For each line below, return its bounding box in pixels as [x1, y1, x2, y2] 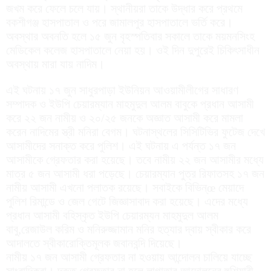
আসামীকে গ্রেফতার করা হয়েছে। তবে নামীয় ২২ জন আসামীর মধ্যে [6, 152, 264, 166]
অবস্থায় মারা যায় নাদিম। [6, 57, 105, 71]
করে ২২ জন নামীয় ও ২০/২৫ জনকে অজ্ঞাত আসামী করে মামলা [6, 111, 243, 125]
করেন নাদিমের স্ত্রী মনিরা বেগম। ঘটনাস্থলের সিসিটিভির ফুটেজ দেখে [6, 125, 265, 139]
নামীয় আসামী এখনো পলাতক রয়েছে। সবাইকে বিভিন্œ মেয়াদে [6, 180, 244, 194]
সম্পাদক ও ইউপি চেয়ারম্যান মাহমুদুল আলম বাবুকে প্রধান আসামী [6, 97, 254, 111]
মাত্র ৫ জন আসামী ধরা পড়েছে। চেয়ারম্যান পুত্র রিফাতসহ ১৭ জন [6, 166, 264, 180]
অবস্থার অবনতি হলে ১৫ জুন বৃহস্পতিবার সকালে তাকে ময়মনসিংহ [6, 29, 255, 43]
